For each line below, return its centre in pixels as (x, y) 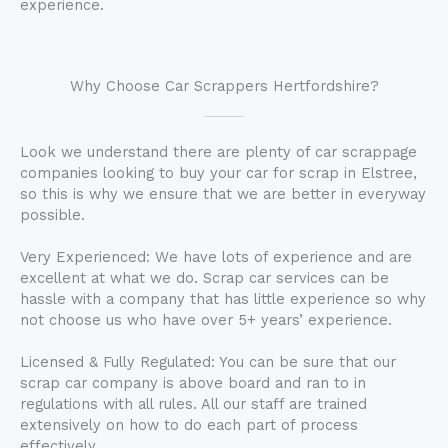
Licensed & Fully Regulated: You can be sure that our (208, 362)
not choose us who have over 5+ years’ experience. (208, 320)
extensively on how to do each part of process (189, 425)
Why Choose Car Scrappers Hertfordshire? (224, 86)
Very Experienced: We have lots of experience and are (216, 257)
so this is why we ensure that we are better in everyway (223, 194)
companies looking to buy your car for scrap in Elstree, (218, 173)
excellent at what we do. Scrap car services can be (204, 278)
